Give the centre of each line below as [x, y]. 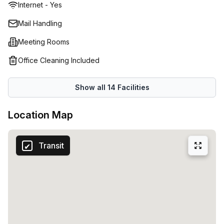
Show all [91, 87]
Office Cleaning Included [59, 60]
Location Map [40, 115]
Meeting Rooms [44, 42]
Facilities [132, 87]
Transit [51, 145]
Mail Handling [40, 23]
